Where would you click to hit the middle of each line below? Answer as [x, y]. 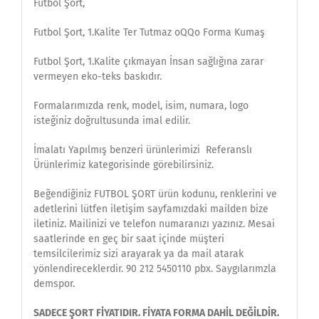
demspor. [54, 284]
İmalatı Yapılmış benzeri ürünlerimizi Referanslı [142, 150]
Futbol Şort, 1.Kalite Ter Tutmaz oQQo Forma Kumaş [149, 33]
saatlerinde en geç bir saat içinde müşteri [129, 239]
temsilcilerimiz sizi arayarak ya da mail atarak [138, 254]
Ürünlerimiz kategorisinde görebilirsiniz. [123, 165]
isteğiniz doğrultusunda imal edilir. [111, 121]
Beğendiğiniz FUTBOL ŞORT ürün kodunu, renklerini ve [155, 194]
